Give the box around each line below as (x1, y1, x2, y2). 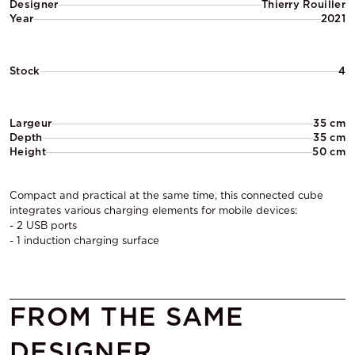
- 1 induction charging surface (10, 235, 159, 247)
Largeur (10, 117, 52, 130)
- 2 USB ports (10, 219, 77, 232)
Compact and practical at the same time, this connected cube (10, 189, 323, 202)
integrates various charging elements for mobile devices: (10, 204, 297, 217)
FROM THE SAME (10, 301, 244, 333)
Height (10, 146, 46, 158)
